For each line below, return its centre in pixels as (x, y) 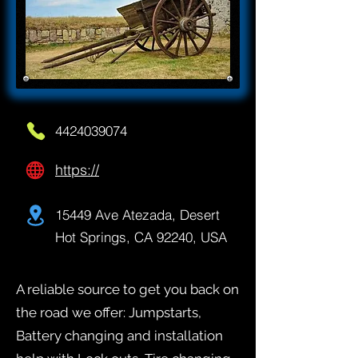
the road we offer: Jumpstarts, (109, 313)
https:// (77, 170)
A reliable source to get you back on (127, 290)
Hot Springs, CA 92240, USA (141, 237)
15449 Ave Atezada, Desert (137, 215)
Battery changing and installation (119, 336)
